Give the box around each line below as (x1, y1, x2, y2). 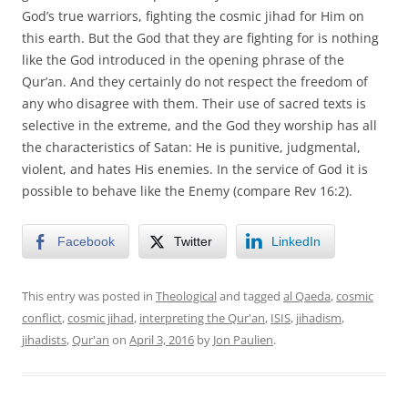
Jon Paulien (213, 331, 273, 348)
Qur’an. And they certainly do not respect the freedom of (22, 72, 368, 90)
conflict (22, 309, 62, 326)
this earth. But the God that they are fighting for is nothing (22, 28, 379, 46)
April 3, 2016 (129, 331, 194, 348)
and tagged (217, 287, 283, 304)
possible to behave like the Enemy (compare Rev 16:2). (22, 181, 352, 199)
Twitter (174, 233, 212, 249)
